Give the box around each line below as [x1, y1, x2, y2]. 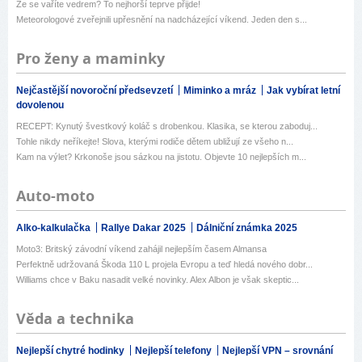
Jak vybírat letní [267, 84, 340, 96]
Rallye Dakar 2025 [101, 221, 188, 234]
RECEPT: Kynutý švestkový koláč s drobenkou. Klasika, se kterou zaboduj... [16, 120, 318, 131]
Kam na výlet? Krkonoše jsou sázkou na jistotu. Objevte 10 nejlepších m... [16, 151, 306, 162]
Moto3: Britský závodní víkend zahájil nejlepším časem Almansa [16, 243, 267, 254]
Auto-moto [16, 185, 95, 206]
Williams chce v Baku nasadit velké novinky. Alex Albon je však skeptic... [16, 274, 299, 284]
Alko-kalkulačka [16, 221, 93, 234]
